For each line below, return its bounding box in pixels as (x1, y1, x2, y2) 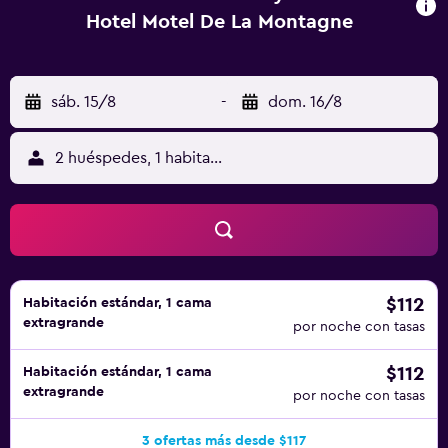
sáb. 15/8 (51, 94, 116, 110)
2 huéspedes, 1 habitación (54, 150, 242, 166)
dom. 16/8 (268, 94, 342, 110)
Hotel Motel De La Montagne (86, 12, 354, 32)
